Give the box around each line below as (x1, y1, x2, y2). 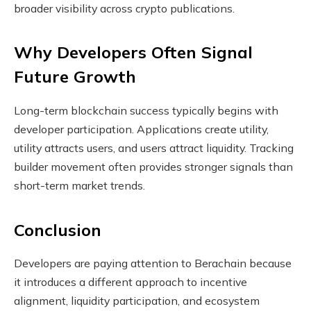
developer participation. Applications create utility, (14, 122, 269, 137)
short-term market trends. (14, 178, 145, 193)
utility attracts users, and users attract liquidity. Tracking (14, 141, 294, 155)
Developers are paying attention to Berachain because (14, 256, 292, 271)
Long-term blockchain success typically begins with (14, 103, 278, 118)
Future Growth (14, 66, 136, 87)
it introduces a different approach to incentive (14, 275, 247, 289)
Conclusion (14, 219, 101, 240)
